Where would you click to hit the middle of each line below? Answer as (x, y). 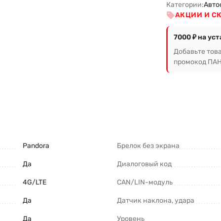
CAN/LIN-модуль (145, 182)
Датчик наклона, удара (156, 201)
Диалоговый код (144, 164)
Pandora (36, 146)
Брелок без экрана (148, 146)
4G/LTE (35, 182)
